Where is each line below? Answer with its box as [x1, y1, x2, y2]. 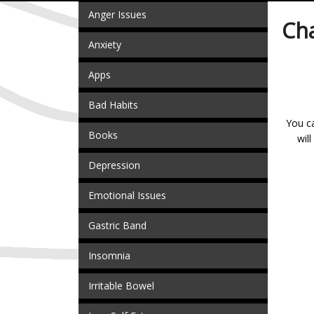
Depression [88, 158, 140, 172]
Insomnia [88, 249, 130, 263]
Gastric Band [88, 219, 146, 233]
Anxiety [88, 38, 121, 52]
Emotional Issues [88, 189, 166, 203]
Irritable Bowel [88, 279, 154, 293]
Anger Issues [88, 8, 146, 22]
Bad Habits [88, 98, 138, 112]
